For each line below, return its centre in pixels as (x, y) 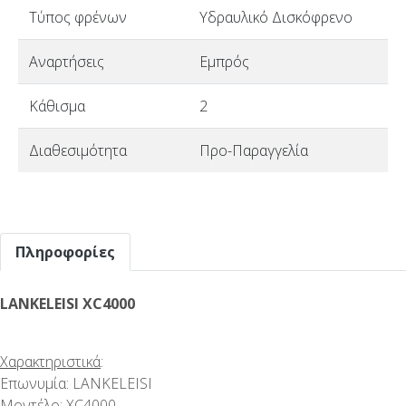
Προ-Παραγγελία (254, 150)
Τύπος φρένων (78, 17)
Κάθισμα (57, 106)
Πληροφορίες (65, 251)
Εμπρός (224, 61)
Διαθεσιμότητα (78, 150)
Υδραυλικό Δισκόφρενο (276, 17)
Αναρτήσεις (67, 61)
